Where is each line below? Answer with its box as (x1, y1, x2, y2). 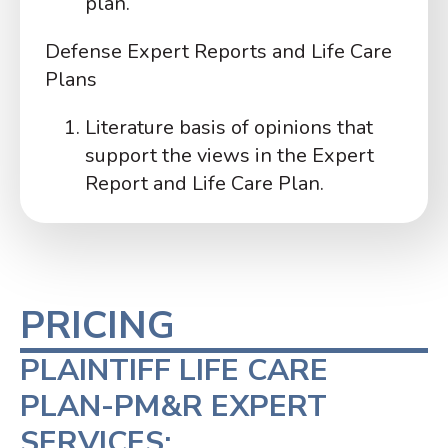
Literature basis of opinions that (85, 114, 373, 142)
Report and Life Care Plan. (85, 170, 324, 198)
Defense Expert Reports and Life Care (45, 38, 392, 66)
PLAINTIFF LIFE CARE (20, 350, 328, 392)
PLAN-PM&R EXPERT (20, 386, 327, 428)
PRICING (20, 300, 175, 352)
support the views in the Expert (85, 142, 374, 170)
